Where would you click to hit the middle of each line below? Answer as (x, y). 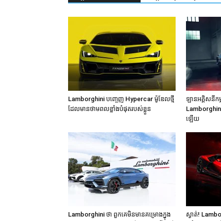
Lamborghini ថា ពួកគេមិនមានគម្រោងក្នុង (119, 215)
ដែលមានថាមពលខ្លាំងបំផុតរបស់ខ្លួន (110, 109)
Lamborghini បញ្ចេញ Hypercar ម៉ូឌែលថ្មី (121, 99)
